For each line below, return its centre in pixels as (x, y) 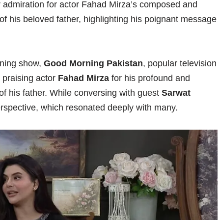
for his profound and (150, 78)
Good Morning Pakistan (93, 64)
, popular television (180, 64)
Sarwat (176, 93)
